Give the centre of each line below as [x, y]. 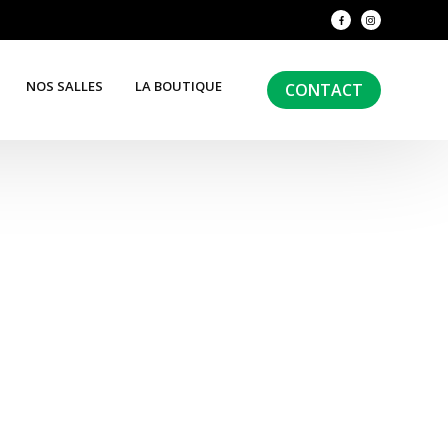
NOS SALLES [65, 85]
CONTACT [323, 90]
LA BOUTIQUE [179, 85]
